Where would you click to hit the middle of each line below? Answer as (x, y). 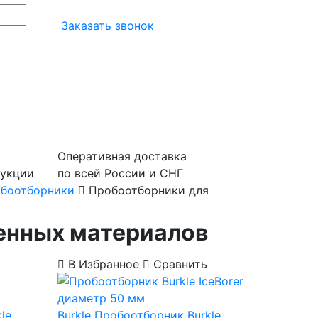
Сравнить (178, 264)
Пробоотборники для (147, 190)
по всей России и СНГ (120, 173)
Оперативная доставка (122, 156)
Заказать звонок (106, 26)
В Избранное (103, 264)
